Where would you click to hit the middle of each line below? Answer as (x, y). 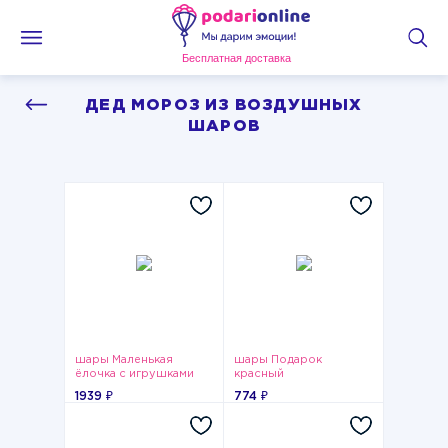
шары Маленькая (124, 360)
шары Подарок (278, 360)
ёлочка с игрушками (134, 374)
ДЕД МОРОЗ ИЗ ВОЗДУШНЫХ (224, 105)
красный (259, 374)
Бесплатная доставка (236, 58)
